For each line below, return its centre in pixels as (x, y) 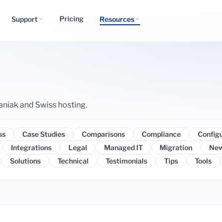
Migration (176, 147)
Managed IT (123, 147)
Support (25, 19)
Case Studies (44, 134)
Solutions (25, 161)
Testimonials (126, 161)
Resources (117, 19)
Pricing (72, 19)
